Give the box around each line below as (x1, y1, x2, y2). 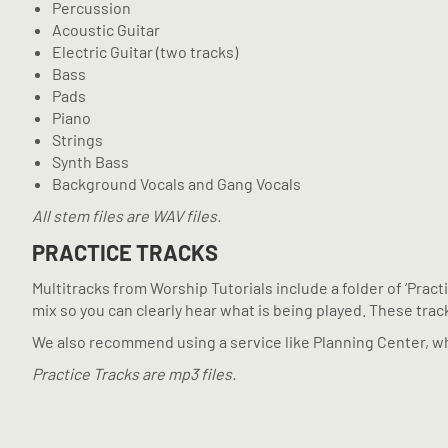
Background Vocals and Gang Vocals (52, 174, 301, 193)
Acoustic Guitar (52, 20, 160, 39)
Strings (52, 130, 103, 149)
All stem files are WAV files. (32, 206, 221, 225)
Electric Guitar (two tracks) (52, 42, 238, 61)
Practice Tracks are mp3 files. (32, 364, 236, 383)
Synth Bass (52, 152, 129, 171)
